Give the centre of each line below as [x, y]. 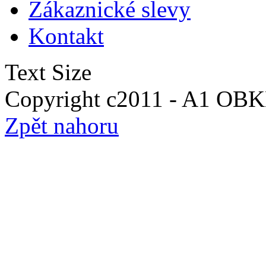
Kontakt [66, 36]
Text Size [48, 72]
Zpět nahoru [62, 126]
